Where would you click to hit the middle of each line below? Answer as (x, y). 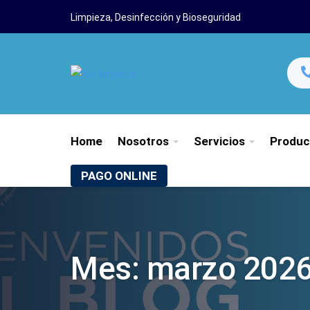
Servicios (219, 141)
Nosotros (143, 141)
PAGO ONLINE (119, 176)
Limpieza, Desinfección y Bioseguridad (156, 17)
